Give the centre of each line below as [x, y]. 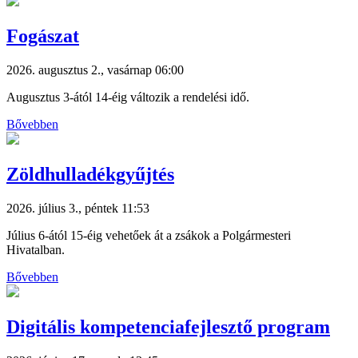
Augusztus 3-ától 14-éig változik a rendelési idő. [128, 97]
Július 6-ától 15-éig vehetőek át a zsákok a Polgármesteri [149, 235]
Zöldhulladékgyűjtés [90, 174]
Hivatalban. [36, 249]
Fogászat [43, 36]
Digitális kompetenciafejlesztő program [168, 326]
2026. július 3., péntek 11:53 [78, 208]
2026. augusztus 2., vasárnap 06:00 [95, 70]
